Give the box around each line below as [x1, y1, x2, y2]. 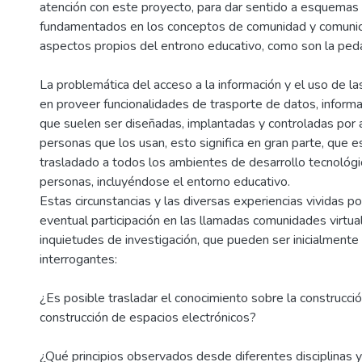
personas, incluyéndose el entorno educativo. [40, 173, 290, 191]
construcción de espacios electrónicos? [40, 309, 256, 326]
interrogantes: [40, 250, 117, 268]
